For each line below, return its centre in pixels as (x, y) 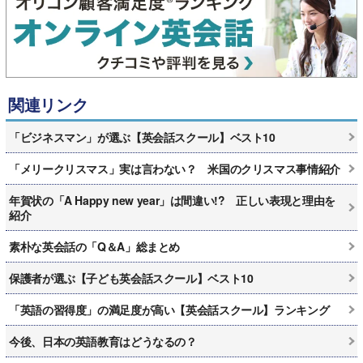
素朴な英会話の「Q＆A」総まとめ (94, 246)
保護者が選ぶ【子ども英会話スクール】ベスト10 (131, 278)
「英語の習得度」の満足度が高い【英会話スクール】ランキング (169, 309)
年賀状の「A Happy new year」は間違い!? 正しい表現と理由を (172, 200)
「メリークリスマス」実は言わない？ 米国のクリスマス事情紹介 (175, 168)
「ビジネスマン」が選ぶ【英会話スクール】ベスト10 (142, 137)
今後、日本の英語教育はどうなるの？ (103, 341)
